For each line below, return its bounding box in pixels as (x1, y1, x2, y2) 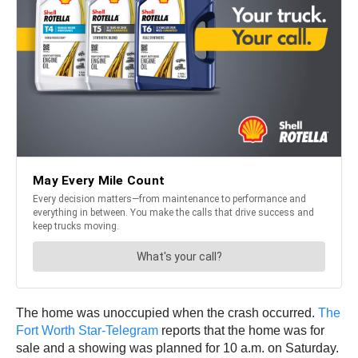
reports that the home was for (158, 324, 324, 338)
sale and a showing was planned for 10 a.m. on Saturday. (16, 341, 339, 356)
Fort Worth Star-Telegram (16, 324, 158, 338)
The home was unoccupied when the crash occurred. (16, 306, 318, 320)
